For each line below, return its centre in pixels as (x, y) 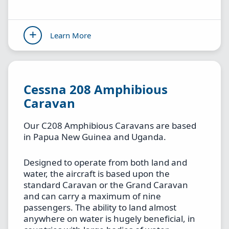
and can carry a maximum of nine (92, 196)
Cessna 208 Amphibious (96, 89)
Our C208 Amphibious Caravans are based (110, 126)
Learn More (71, 35)
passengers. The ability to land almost (100, 207)
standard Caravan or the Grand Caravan (106, 185)
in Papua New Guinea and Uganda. (95, 137)
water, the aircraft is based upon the (97, 173)
